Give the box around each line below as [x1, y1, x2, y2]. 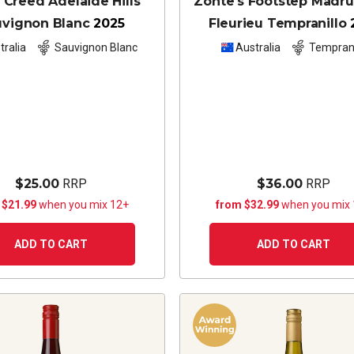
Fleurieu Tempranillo [208, 15, 347, 31]
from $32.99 [216, 198, 282, 211]
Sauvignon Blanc [54, 41, 137, 55]
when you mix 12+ [39, 198, 130, 211]
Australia [235, 41, 281, 55]
